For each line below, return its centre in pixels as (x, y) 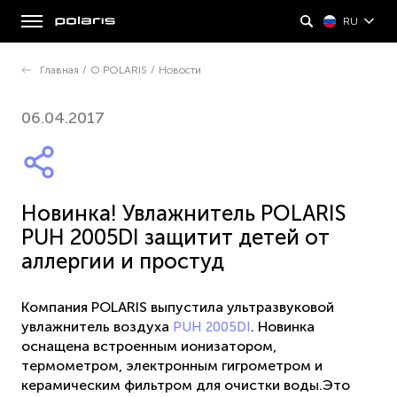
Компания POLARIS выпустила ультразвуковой (178, 307)
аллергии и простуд (123, 261)
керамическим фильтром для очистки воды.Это (186, 385)
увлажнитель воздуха (97, 327)
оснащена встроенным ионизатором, (149, 346)
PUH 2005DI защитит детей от (175, 237)
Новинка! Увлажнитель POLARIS (183, 213)
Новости (180, 70)
